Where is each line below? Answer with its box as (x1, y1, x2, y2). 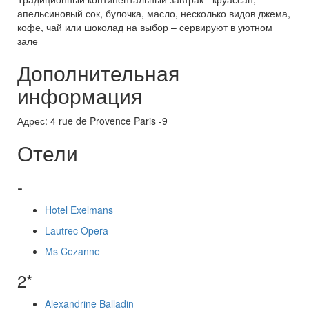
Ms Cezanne (45, 244, 100, 258)
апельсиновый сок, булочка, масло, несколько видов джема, (17, 6, 290, 20)
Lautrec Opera (45, 223, 108, 237)
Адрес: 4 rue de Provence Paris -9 (17, 114, 168, 128)
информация (17, 81, 142, 110)
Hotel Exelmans (45, 203, 113, 217)
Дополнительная (17, 58, 179, 88)
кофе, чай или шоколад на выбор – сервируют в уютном (17, 20, 272, 34)
